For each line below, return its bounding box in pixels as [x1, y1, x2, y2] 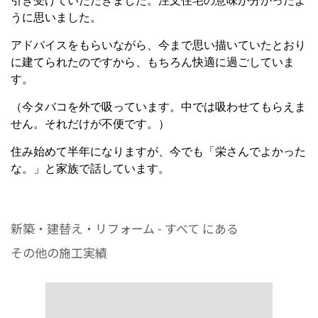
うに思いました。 [11, 11, 102, 23]
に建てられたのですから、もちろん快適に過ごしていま [11, 56, 295, 68]
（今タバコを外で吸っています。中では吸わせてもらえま [11, 101, 306, 113]
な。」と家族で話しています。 [11, 163, 170, 175]
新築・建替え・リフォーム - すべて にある [11, 219, 238, 237]
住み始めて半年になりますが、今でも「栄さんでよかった [11, 146, 306, 158]
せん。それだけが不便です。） [11, 118, 170, 130]
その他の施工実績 [11, 243, 107, 261]
